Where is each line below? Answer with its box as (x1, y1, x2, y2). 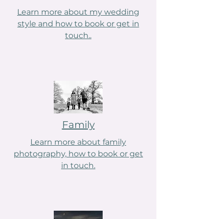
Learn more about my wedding (17, 7, 139, 17)
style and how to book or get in (17, 19, 139, 28)
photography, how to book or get (13, 149, 143, 158)
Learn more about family (30, 137, 126, 147)
